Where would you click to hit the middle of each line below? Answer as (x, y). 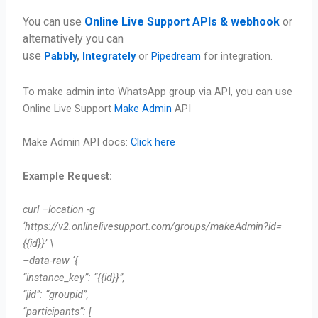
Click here (153, 142)
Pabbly (61, 56)
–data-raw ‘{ (51, 260)
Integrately (109, 56)
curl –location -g (59, 209)
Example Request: (69, 176)
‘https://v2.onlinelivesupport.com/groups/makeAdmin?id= (153, 226)
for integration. (238, 56)
